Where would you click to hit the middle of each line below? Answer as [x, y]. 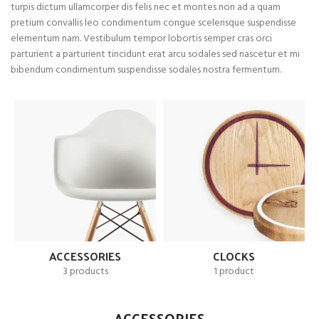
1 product [234, 271]
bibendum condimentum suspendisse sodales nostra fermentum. [146, 70]
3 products [85, 271]
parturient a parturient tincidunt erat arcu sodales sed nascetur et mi [155, 54]
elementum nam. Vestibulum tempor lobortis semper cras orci [141, 38]
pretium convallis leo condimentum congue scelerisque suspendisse [153, 23]
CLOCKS [234, 256]
